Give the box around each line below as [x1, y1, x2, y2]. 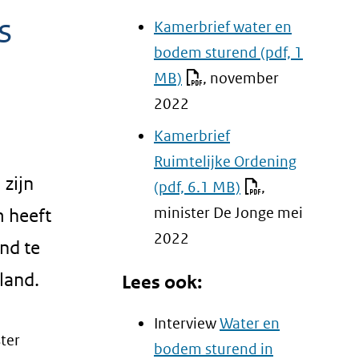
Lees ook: [122, 270, 202, 294]
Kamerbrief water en [154, 18, 292, 36]
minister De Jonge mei [154, 203, 303, 222]
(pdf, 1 [257, 43, 303, 62]
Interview [154, 313, 220, 333]
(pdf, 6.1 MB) [154, 177, 240, 196]
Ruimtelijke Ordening [154, 151, 296, 171]
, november [203, 69, 279, 87]
